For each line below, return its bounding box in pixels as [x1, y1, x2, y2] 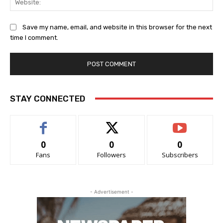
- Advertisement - [90, 188, 133, 195]
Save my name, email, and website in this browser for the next [22, 23, 212, 31]
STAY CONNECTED [10, 93, 85, 104]
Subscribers [161, 150, 198, 159]
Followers [97, 150, 126, 159]
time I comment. [10, 34, 58, 42]
